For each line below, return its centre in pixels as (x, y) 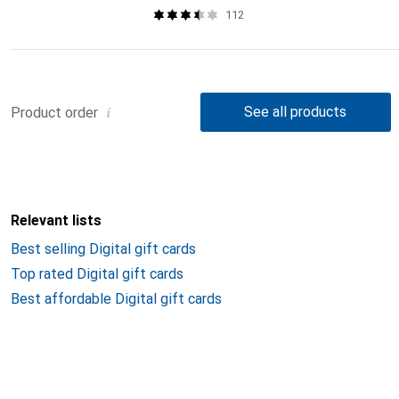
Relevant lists (56, 220)
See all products (296, 112)
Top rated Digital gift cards (97, 274)
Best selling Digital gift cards (103, 249)
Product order (54, 112)
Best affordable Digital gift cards (116, 299)
